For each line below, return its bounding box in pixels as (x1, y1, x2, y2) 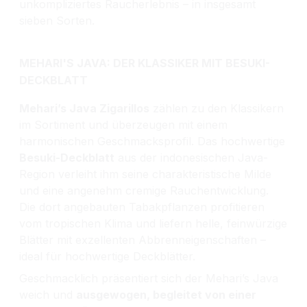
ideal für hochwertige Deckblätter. (19, 249, 195, 263)
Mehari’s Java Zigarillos (19, 101, 149, 115)
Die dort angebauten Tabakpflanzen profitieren (19, 199, 265, 214)
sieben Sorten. (19, 13, 98, 27)
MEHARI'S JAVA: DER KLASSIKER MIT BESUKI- (19, 56, 270, 70)
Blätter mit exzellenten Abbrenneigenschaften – (19, 232, 266, 247)
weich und (19, 287, 76, 302)
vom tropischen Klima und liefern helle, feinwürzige (19, 216, 287, 230)
